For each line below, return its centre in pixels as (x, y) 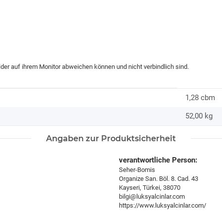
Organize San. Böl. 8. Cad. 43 (159, 178)
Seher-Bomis (137, 169)
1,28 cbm (200, 97)
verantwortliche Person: (158, 160)
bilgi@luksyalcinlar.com (152, 196)
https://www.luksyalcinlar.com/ (163, 205)
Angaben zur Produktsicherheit (111, 138)
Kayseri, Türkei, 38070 (150, 187)
